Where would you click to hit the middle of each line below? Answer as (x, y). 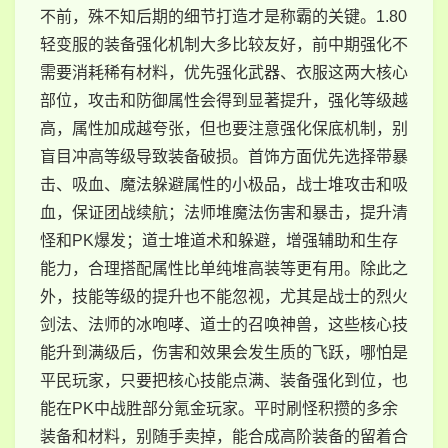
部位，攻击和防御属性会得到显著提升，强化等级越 (224, 100)
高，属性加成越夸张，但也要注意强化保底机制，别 (224, 128)
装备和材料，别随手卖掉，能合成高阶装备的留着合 (224, 436)
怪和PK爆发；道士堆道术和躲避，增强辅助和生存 (219, 240)
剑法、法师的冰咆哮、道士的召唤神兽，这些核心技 (224, 324)
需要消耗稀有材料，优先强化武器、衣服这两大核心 (224, 72)
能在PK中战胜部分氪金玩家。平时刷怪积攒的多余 (219, 408)
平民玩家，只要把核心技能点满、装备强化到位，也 (224, 380)
